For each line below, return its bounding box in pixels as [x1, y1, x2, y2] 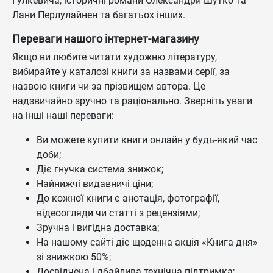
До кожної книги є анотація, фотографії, [37, 193, 219, 204]
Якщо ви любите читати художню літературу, [12, 51, 217, 63]
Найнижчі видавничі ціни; [37, 178, 153, 190]
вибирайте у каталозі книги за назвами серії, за [12, 66, 230, 77]
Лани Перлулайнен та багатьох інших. [12, 9, 185, 21]
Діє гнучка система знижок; [37, 163, 163, 175]
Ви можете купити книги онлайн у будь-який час [37, 134, 257, 146]
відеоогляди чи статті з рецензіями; [37, 207, 200, 219]
